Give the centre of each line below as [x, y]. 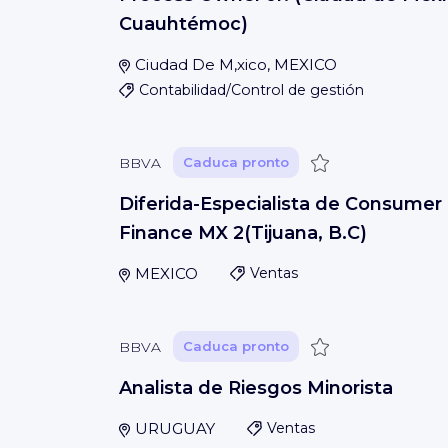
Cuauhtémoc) [183, 24]
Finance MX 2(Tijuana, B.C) [243, 233]
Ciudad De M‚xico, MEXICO [235, 64]
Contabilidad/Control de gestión [251, 90]
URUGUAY [174, 428]
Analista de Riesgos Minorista [256, 388]
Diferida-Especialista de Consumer [280, 204]
